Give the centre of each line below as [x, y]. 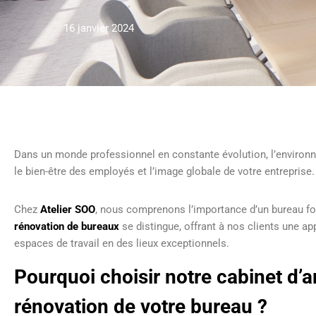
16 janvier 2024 [99, 28]
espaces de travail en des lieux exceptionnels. [122, 243]
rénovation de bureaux [67, 226]
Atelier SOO [68, 209]
